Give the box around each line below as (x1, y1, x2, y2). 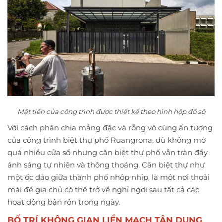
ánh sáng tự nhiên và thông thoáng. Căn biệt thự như (7, 160, 205, 170)
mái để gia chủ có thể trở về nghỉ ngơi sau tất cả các (7, 185, 199, 195)
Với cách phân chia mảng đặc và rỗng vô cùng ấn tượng (7, 123, 213, 133)
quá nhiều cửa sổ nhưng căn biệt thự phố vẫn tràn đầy (7, 148, 208, 158)
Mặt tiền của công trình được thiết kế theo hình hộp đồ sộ (17, 108, 205, 116)
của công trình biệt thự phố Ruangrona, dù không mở (7, 135, 206, 145)
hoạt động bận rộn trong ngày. (7, 197, 120, 207)
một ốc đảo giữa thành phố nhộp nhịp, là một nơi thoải (7, 172, 210, 182)
